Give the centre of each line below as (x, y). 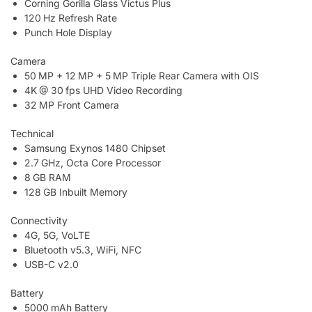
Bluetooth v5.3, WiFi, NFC (83, 249)
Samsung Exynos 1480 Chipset (95, 148)
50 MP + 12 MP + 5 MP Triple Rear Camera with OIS (142, 76)
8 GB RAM (48, 177)
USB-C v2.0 (52, 264)
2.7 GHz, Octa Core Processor (93, 162)
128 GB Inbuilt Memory (76, 192)
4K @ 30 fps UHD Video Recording (103, 91)
